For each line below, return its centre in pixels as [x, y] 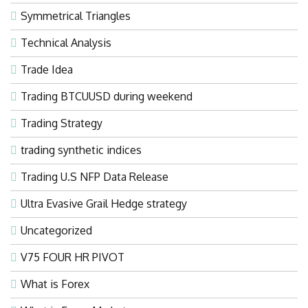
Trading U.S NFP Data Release [95, 176]
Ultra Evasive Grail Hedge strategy [104, 203]
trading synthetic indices [81, 150]
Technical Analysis [66, 42]
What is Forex [55, 284]
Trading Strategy [62, 123]
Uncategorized [56, 230]
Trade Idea [47, 69]
